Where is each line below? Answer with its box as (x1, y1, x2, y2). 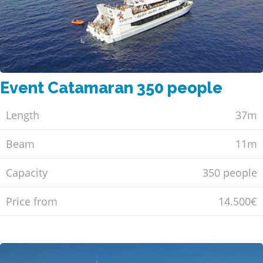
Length (6, 107, 39, 122)
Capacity (6, 165, 48, 180)
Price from (6, 194, 58, 208)
